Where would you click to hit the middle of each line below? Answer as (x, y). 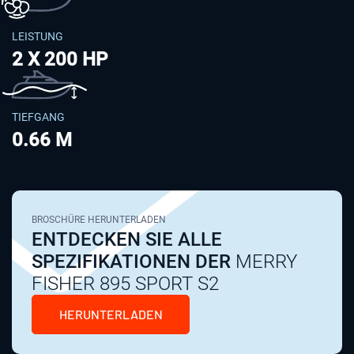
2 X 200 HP (60, 59)
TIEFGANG (38, 117)
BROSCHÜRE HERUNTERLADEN (99, 220)
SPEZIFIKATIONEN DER (131, 262)
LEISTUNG (38, 36)
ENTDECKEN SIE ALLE (127, 240)
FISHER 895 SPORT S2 (125, 284)
